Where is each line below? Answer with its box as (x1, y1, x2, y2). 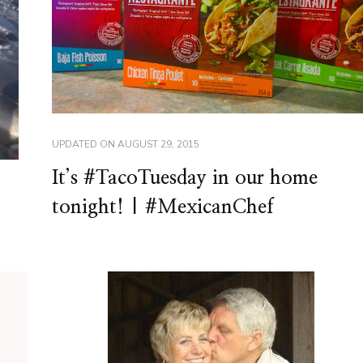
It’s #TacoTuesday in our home (51, 168, 318, 188)
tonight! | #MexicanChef (51, 197, 274, 217)
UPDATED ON (51, 137, 117, 151)
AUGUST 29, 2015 (117, 137, 199, 151)
